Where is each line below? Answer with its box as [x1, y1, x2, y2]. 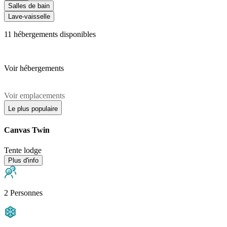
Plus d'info [8, 156, 39, 164]
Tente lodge [4, 145, 42, 155]
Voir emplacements [4, 91, 65, 100]
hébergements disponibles [12, 30, 96, 39]
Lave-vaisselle [8, 13, 50, 21]
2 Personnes [4, 188, 43, 197]
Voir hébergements [4, 64, 64, 73]
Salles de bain [8, 2, 50, 10]
